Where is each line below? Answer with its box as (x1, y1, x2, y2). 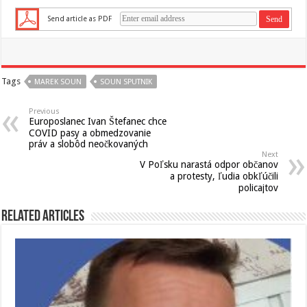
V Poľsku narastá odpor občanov (139, 159, 278, 170)
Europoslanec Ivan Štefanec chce (29, 116, 167, 127)
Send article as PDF (47, 14, 112, 23)
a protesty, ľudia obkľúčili (169, 171, 278, 182)
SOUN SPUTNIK (100, 77, 153, 86)
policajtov (238, 182, 278, 193)
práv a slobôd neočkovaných (29, 138, 149, 149)
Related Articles (1, 209, 85, 225)
